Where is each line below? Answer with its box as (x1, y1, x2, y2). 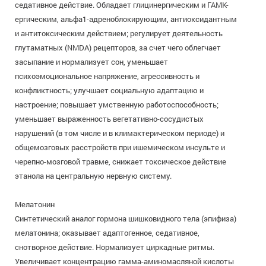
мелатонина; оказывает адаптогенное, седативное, (15, 227, 199, 238)
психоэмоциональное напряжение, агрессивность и (15, 71, 199, 81)
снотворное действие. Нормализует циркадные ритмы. (15, 242, 214, 252)
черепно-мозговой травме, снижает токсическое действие (15, 156, 226, 167)
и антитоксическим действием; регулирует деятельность (15, 28, 223, 39)
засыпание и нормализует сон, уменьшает (15, 56, 168, 67)
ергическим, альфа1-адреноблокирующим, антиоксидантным (15, 14, 237, 24)
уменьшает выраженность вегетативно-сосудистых (15, 113, 204, 124)
